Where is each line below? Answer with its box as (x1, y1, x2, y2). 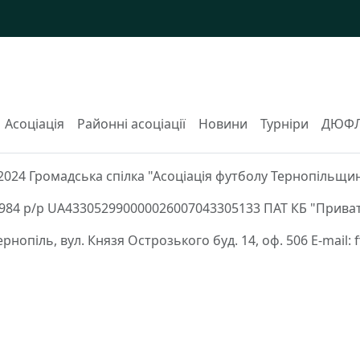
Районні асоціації (76, 115, 186, 133)
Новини (198, 115, 247, 133)
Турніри (260, 115, 309, 133)
